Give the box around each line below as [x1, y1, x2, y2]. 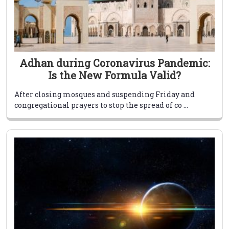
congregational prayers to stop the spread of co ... [14, 100, 188, 110]
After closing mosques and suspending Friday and [14, 89, 195, 100]
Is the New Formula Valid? [48, 68, 181, 82]
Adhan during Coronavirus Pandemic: [19, 56, 210, 70]
